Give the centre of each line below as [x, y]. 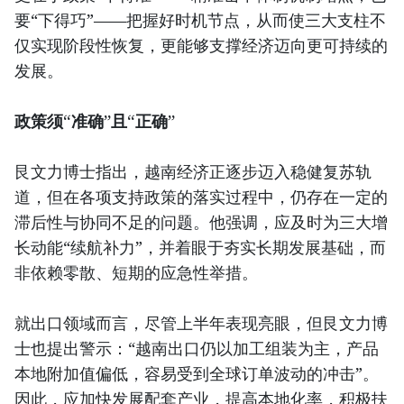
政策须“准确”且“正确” [95, 120]
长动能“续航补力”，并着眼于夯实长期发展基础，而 [200, 247]
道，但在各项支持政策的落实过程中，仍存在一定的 [201, 196]
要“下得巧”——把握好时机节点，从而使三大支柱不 [200, 19]
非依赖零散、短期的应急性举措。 [136, 272]
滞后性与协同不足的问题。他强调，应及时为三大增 [201, 221]
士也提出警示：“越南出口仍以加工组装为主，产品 [197, 348]
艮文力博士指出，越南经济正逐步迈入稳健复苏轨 [193, 171]
